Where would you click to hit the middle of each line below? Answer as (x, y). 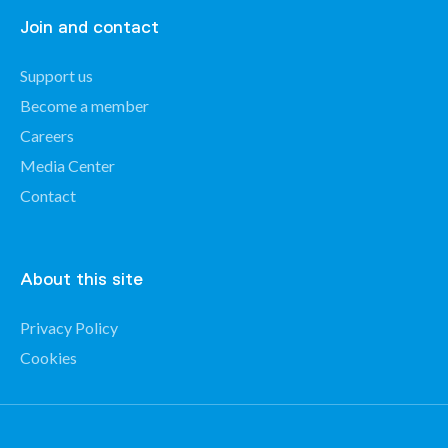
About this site (81, 279)
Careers (47, 135)
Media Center (67, 165)
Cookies (48, 357)
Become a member (84, 105)
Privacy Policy (69, 327)
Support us (56, 75)
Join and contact (89, 27)
